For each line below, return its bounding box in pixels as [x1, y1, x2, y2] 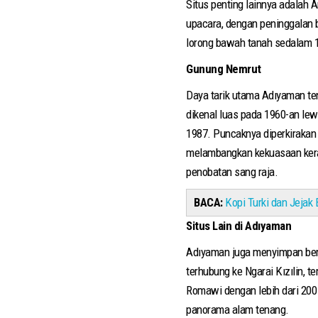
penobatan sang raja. [186, 165, 278, 180]
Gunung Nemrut [186, 62, 261, 77]
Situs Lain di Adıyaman [186, 219, 291, 234]
